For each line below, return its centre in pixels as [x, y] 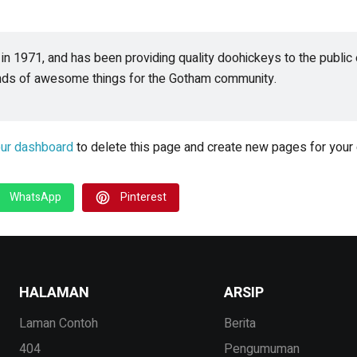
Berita [239, 323]
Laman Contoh [59, 323]
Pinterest [143, 197]
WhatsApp [35, 197]
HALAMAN [54, 292]
